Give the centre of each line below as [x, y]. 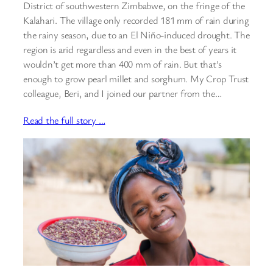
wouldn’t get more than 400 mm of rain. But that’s [123, 64]
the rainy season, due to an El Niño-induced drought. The [136, 35]
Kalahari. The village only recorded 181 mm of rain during [136, 20]
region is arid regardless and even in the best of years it [130, 50]
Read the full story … [64, 120]
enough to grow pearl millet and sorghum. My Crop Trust [136, 79]
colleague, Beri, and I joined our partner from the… [122, 94]
